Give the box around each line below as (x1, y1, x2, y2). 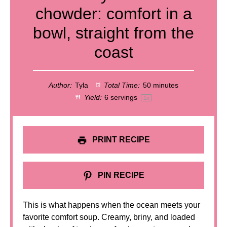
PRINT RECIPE (90, 135, 150, 144)
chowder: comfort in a (35, 5, 192, 23)
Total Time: (102, 81, 140, 89)
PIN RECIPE (96, 171, 144, 179)
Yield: (82, 93, 102, 101)
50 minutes (143, 81, 179, 89)
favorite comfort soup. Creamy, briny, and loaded (23, 213, 195, 221)
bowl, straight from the (33, 24, 194, 42)
